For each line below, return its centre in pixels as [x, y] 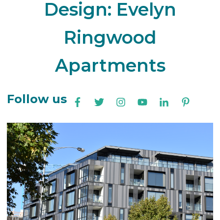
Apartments [110, 65]
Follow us [37, 99]
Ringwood [110, 37]
